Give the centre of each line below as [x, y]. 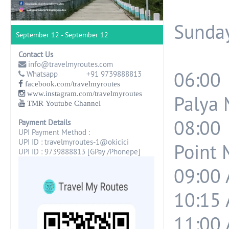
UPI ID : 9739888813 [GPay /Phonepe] [79, 151]
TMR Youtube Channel [63, 103]
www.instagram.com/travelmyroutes [84, 93]
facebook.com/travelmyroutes [72, 84]
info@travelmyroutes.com [70, 64]
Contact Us [36, 54]
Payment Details [44, 122]
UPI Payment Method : [54, 132]
